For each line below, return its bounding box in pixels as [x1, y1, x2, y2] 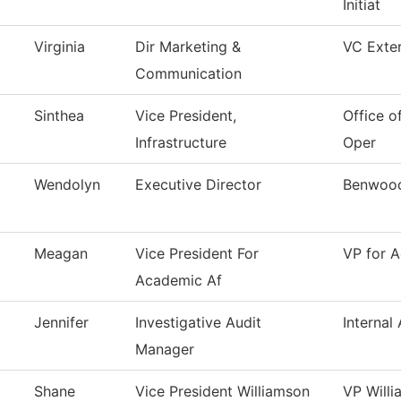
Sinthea [34, 107, 84, 125]
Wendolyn [34, 175, 100, 194]
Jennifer [34, 313, 89, 332]
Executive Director [135, 175, 261, 194]
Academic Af [135, 271, 222, 290]
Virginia [34, 38, 85, 56]
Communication [135, 64, 242, 83]
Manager [135, 340, 194, 359]
